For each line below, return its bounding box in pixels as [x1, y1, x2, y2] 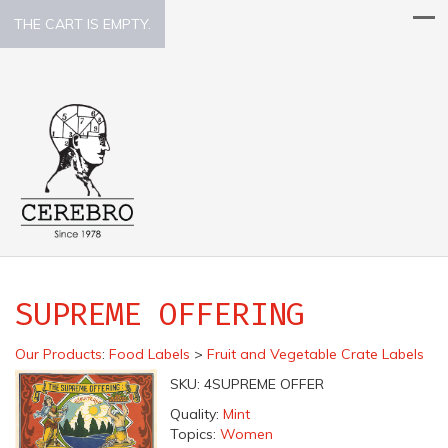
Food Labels [109, 345, 190, 364]
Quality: [169, 405, 223, 424]
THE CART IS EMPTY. [14, 15, 151, 33]
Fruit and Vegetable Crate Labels [207, 345, 424, 364]
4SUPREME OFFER [203, 375, 324, 394]
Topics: [169, 425, 220, 444]
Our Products [15, 345, 102, 364]
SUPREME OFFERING [15, 295, 304, 334]
